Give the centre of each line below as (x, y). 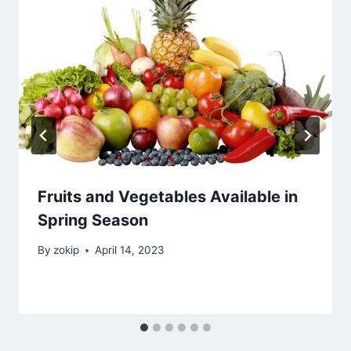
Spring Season (93, 220)
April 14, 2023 (130, 250)
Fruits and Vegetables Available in (168, 196)
